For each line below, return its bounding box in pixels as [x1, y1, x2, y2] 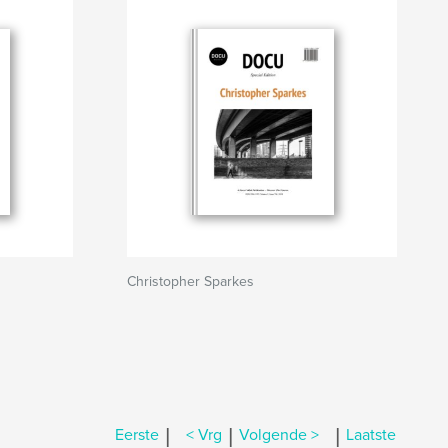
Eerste [115, 425, 159, 446]
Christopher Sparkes [127, 273, 254, 290]
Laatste [346, 425, 396, 446]
